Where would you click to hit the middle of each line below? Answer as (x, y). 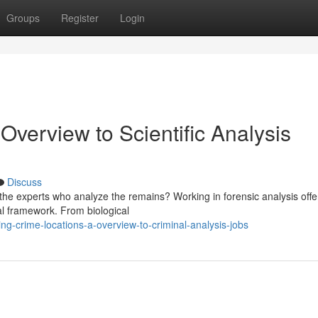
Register (80, 18)
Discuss (24, 182)
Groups (23, 18)
